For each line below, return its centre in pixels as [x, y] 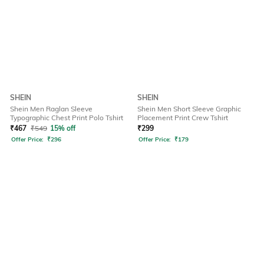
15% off [63, 128]
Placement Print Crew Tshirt [183, 118]
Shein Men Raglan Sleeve [51, 109]
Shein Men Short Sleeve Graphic [189, 109]
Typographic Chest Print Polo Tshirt [67, 118]
